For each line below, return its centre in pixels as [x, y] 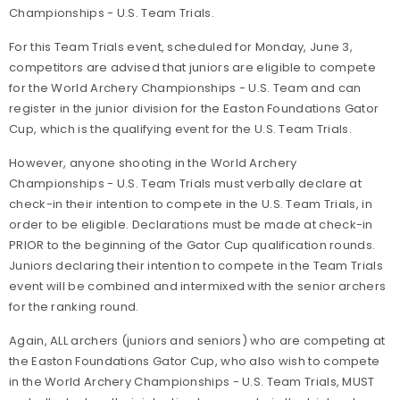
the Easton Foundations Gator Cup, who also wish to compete [195, 361]
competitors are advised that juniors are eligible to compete [192, 67]
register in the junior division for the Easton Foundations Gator [194, 108]
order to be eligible [68, 225]
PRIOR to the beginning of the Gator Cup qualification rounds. [192, 245]
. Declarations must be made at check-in [250, 225]
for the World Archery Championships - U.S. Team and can [185, 88]
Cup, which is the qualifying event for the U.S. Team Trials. [180, 129]
